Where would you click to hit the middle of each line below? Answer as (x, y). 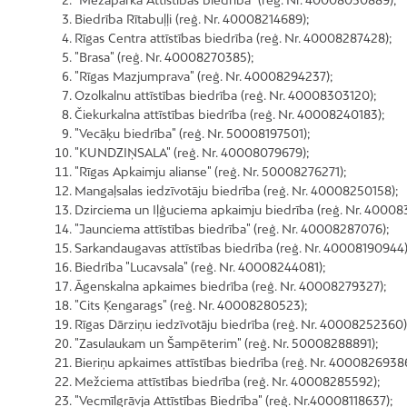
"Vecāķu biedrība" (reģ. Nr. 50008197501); (193, 133)
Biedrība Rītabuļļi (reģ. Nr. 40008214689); (192, 19)
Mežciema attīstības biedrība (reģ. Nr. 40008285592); (228, 381)
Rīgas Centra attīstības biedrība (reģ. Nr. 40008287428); (233, 38)
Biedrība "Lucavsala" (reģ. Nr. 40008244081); (200, 267)
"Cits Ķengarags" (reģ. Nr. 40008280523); (191, 305)
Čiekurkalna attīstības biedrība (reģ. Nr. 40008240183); (230, 114)
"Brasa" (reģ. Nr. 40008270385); (164, 57)
